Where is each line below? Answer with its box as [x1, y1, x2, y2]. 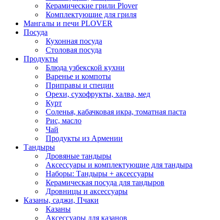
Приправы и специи [46, 81, 114, 89]
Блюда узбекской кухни [46, 63, 125, 72]
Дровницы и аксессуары [46, 187, 128, 195]
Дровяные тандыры [46, 152, 111, 160]
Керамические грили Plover [46, 1, 137, 10]
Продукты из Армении [46, 134, 123, 142]
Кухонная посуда [46, 37, 102, 45]
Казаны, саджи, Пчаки [24, 196, 99, 204]
